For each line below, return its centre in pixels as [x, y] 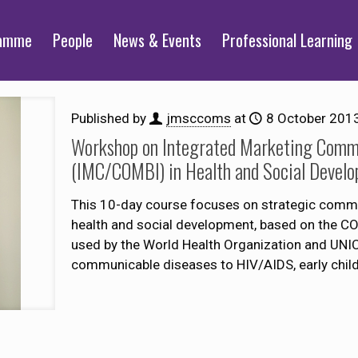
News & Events [158, 40]
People [73, 40]
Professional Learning [288, 40]
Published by [110, 118]
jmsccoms [198, 118]
